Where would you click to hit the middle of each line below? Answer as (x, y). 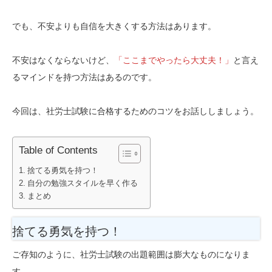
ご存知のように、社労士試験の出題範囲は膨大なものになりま (131, 254)
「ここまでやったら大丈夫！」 (174, 60)
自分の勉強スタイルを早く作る (82, 183)
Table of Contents (58, 150)
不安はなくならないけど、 (63, 60)
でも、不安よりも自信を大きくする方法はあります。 (114, 26)
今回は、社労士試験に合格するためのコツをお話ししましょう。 (135, 111)
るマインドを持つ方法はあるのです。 (84, 77)
